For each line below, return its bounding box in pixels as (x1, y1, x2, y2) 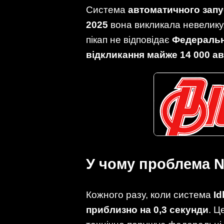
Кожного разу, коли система (86, 189, 213, 200)
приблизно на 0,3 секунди (86, 204, 208, 215)
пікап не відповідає (86, 34, 172, 45)
